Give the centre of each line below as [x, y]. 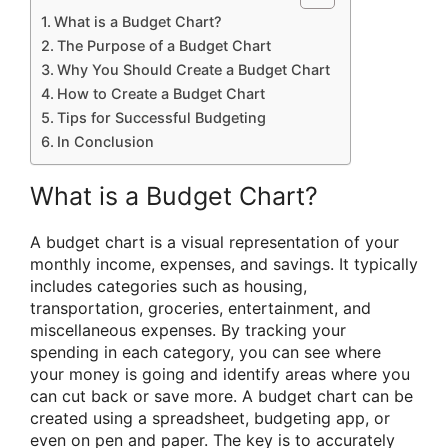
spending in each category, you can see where [205, 352]
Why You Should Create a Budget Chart [193, 70]
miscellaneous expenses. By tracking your [188, 330]
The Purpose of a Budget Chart [163, 46]
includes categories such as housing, [168, 286]
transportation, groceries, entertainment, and [200, 308]
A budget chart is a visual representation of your [214, 242]
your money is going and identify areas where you [220, 374]
